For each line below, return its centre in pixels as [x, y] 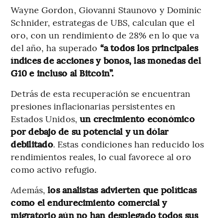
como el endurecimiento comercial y [89, 202]
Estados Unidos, [45, 118]
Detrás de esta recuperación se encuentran [101, 93]
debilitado [32, 144]
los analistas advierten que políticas [122, 189]
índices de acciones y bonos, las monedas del [106, 60]
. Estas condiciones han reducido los [128, 144]
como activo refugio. [54, 169]
